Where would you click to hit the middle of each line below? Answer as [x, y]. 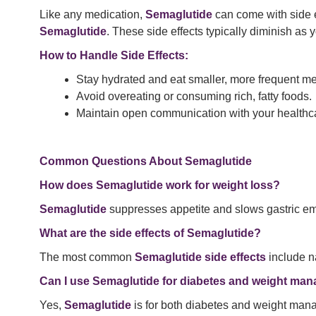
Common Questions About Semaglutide [146, 162]
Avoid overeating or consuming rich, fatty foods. [194, 97]
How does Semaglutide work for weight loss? [160, 186]
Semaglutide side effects [200, 257]
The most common [87, 257]
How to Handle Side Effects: [114, 56]
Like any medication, [92, 15]
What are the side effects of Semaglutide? [150, 233]
